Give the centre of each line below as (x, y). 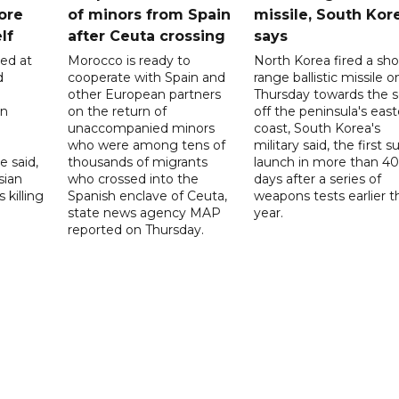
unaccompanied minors (142, 128)
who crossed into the (134, 179)
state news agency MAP (145, 212)
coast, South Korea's (317, 128)
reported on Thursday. (136, 229)
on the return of (118, 111)
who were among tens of (147, 145)
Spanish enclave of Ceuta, (148, 195)
